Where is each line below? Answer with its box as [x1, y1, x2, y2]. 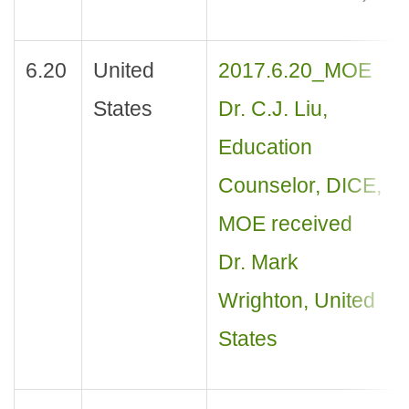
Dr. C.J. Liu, [217, 97, 328, 121]
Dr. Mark [217, 250, 299, 275]
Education [217, 135, 312, 160]
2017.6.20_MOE [217, 58, 372, 83]
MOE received [217, 212, 352, 236]
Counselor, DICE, [217, 173, 382, 198]
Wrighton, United [217, 288, 375, 313]
